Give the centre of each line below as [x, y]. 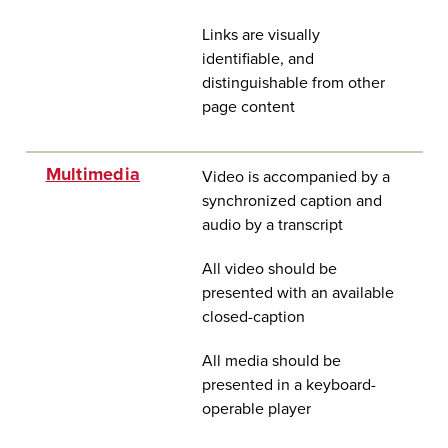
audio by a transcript [272, 225]
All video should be [269, 269]
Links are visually [260, 35]
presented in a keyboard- [288, 385]
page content [248, 107]
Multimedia [92, 174]
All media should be [271, 361]
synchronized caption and [291, 201]
